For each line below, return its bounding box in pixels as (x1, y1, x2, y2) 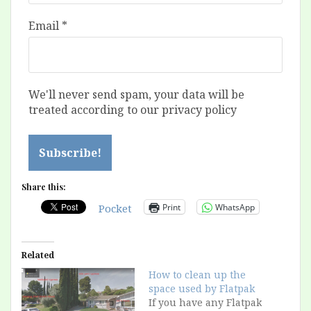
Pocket (99, 201, 132, 216)
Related (22, 249, 54, 262)
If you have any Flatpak (149, 296, 262, 310)
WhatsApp (215, 201, 255, 213)
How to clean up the (149, 268, 246, 282)
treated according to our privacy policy (28, 102, 237, 118)
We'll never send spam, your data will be (28, 87, 244, 103)
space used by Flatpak (149, 282, 255, 296)
